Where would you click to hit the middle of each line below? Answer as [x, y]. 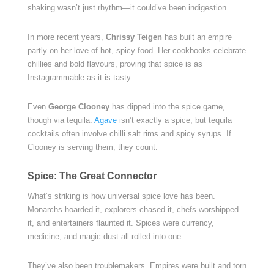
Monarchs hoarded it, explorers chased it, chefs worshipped [133, 209]
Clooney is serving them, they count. [92, 147]
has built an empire [197, 37]
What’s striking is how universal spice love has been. [121, 196]
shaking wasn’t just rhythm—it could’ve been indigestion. [128, 8]
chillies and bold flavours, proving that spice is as [115, 64]
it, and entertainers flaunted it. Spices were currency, [120, 223]
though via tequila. [61, 120]
